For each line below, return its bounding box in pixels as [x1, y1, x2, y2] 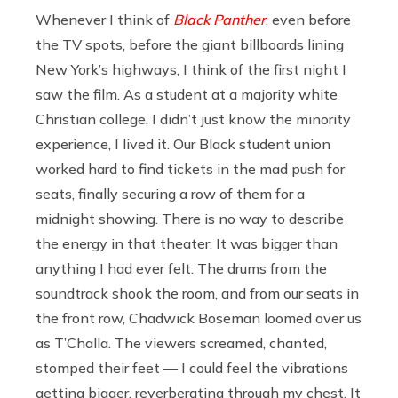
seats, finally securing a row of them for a [36, 185, 305, 203]
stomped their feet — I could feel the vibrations [36, 359, 348, 378]
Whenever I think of [36, 11, 173, 29]
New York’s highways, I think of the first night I [36, 60, 346, 79]
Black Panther [173, 11, 266, 29]
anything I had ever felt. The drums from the [36, 259, 327, 278]
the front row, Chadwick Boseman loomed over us [36, 309, 362, 328]
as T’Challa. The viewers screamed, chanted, [36, 334, 327, 353]
